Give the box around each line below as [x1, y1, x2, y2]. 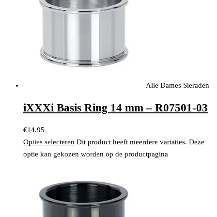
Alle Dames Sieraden [146, 81, 209, 90]
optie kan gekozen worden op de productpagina [23, 150, 168, 158]
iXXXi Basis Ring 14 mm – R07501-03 [23, 102, 208, 114]
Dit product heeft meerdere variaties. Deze [77, 138, 204, 146]
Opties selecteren [23, 138, 75, 146]
